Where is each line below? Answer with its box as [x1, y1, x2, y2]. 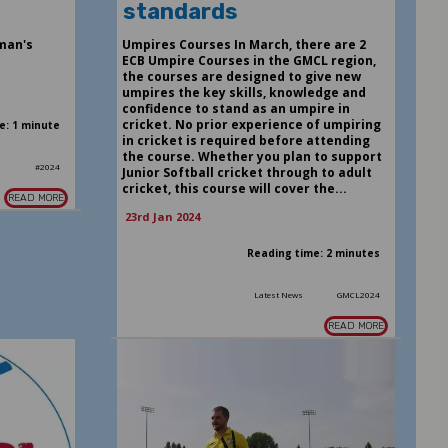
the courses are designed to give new [121, 67, 361, 85]
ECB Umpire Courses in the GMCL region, [121, 51, 376, 69]
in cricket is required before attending [121, 131, 370, 149]
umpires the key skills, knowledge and [121, 83, 366, 101]
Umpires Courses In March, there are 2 [121, 35, 366, 53]
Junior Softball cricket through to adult [121, 163, 372, 181]
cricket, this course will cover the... [121, 179, 347, 197]
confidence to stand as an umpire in [121, 99, 350, 117]
